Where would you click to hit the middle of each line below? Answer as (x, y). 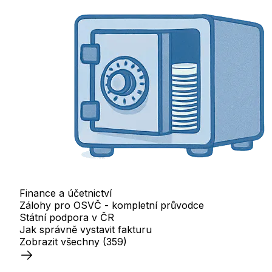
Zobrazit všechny (59, 241)
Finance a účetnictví (66, 193)
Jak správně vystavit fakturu (86, 229)
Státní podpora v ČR (67, 217)
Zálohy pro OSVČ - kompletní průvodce (112, 205)
